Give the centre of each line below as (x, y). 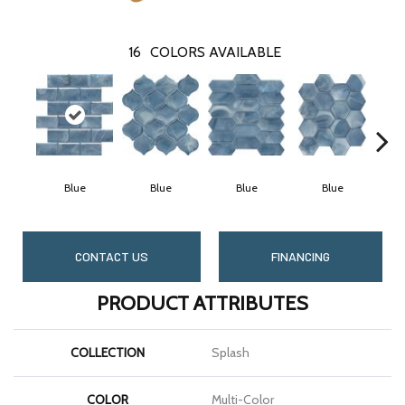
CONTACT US (112, 256)
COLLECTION (107, 352)
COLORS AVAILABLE (216, 52)
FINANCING (301, 256)
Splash (231, 352)
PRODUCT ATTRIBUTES (202, 303)
